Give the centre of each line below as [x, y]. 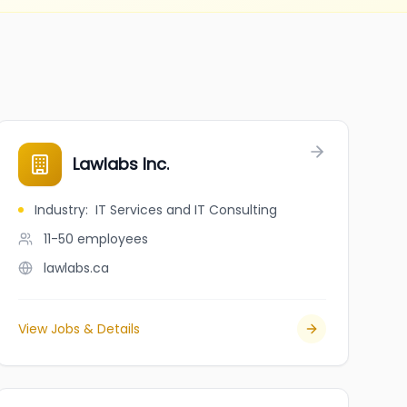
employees [112, 239]
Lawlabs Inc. [120, 164]
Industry [60, 210]
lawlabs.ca [76, 268]
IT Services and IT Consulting [186, 210]
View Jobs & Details [79, 329]
